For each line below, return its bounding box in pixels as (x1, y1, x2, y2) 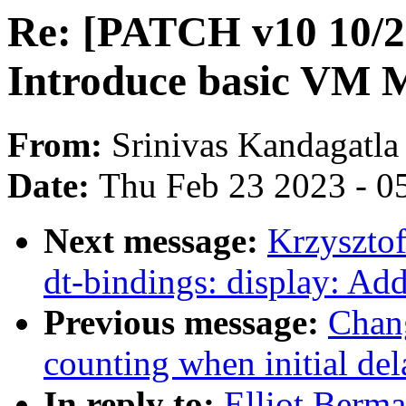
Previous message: (43, 303, 328, 343)
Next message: (43, 221, 267, 261)
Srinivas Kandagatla (111, 125, 399, 165)
